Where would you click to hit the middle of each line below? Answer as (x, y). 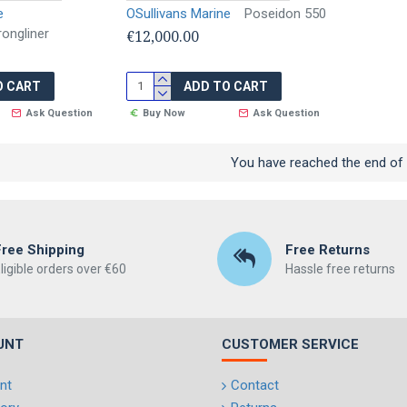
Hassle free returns (340, 268)
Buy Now (164, 113)
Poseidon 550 (285, 13)
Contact (255, 385)
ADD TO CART (225, 86)
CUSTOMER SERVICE (290, 344)
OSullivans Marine (178, 13)
